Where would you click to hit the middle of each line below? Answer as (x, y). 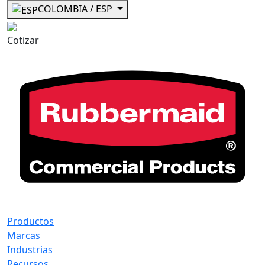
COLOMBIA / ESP (76, 9)
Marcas (24, 236)
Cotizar (23, 40)
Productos (30, 222)
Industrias (30, 250)
